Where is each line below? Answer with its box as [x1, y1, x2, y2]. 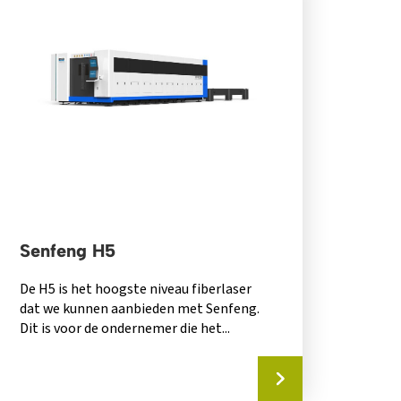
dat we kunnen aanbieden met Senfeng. [20, 298, 260, 319]
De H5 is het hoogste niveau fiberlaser [20, 278, 252, 299]
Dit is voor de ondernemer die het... [20, 318, 231, 338]
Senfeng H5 [20, 239, 116, 261]
